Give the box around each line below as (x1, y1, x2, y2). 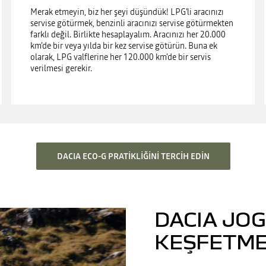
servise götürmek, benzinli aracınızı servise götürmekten (30, 17, 233, 29)
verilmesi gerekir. (30, 62, 94, 74)
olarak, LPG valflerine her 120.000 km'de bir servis (30, 50, 211, 63)
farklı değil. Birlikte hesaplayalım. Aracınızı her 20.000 (30, 28, 226, 40)
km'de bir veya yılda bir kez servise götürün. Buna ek (30, 39, 217, 52)
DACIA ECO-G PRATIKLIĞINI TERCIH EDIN (56, 150, 210, 162)
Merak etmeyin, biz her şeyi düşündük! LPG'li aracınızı (30, 5, 224, 18)
